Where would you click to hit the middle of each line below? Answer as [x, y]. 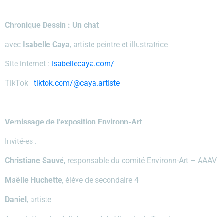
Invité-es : [22, 141]
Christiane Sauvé [34, 161]
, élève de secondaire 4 [100, 180]
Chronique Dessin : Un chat [52, 25]
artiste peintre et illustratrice [120, 44]
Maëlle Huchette [33, 180]
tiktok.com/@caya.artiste [77, 83]
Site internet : [28, 64]
